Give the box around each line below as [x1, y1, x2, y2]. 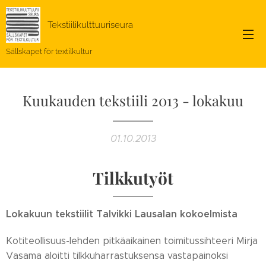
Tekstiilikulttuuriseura [47, 20, 133, 30]
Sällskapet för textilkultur [6, 47, 92, 56]
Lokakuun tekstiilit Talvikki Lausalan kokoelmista [6, 208, 237, 220]
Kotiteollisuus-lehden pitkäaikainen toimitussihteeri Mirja [6, 235, 258, 246]
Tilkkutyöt [93, 167, 173, 189]
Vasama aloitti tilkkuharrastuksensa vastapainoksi [6, 250, 228, 261]
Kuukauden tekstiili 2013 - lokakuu [23, 91, 243, 110]
